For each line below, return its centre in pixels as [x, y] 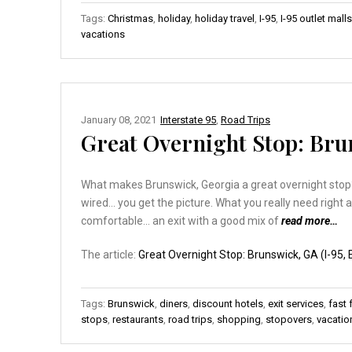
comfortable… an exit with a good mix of [181, 220]
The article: [110, 254]
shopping [239, 319]
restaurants [138, 319]
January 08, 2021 [119, 119]
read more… [310, 220]
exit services [296, 303]
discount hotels [228, 303]
